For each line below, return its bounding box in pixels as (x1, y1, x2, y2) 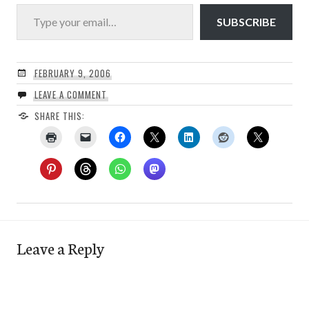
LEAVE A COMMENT (34, 88, 107, 102)
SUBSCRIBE (217, 15, 276, 29)
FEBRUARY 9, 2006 (34, 66, 111, 81)
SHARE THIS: (34, 109, 85, 123)
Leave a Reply (17, 237, 104, 259)
